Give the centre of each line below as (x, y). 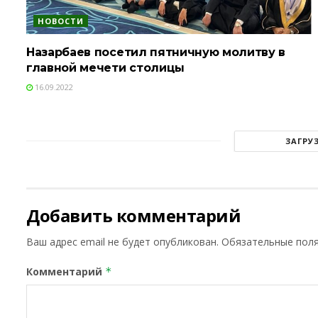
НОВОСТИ (61, 21)
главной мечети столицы (105, 67)
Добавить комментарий (134, 215)
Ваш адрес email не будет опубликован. (122, 241)
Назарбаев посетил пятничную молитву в (156, 52)
